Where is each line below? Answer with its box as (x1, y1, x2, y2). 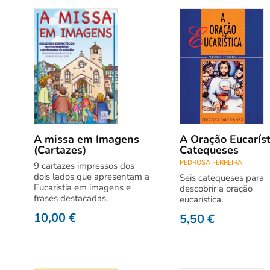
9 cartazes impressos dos (34, 160, 134, 172)
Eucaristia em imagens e (34, 181, 131, 193)
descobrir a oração (179, 183, 253, 195)
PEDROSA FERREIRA (179, 158, 242, 167)
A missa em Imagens (34, 132, 139, 146)
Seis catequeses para (179, 172, 264, 184)
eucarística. (179, 193, 223, 206)
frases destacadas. (34, 192, 108, 204)
